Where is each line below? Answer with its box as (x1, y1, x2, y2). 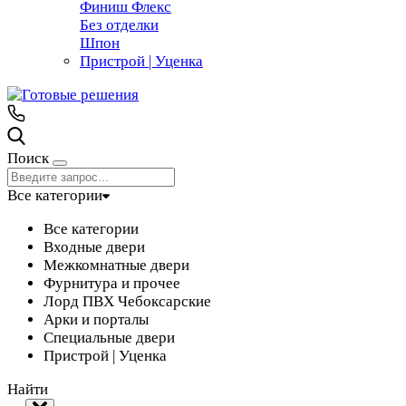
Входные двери (43, 238, 145, 256)
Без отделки (80, 16, 159, 34)
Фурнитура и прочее (43, 275, 180, 292)
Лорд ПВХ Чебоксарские (43, 293, 211, 310)
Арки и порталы (43, 311, 149, 328)
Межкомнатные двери (43, 256, 189, 274)
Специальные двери (43, 329, 175, 346)
